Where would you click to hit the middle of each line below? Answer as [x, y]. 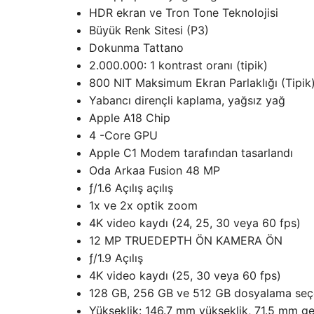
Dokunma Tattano [136, 48]
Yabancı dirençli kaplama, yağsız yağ [187, 101]
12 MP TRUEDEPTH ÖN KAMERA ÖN [186, 241]
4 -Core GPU [123, 136]
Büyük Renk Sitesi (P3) [149, 30]
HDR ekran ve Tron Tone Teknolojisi [184, 13]
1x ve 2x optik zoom [143, 206]
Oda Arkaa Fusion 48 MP [155, 171]
